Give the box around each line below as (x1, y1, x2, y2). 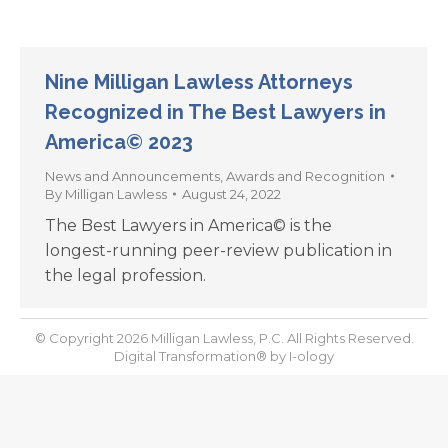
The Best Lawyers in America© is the (45, 216, 332, 236)
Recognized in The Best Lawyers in (45, 100, 386, 125)
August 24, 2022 (182, 186, 281, 203)
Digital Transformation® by (114, 348, 289, 365)
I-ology (289, 348, 334, 365)
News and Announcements (45, 168, 220, 185)
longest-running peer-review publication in (45, 241, 392, 261)
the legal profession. (45, 266, 214, 286)
